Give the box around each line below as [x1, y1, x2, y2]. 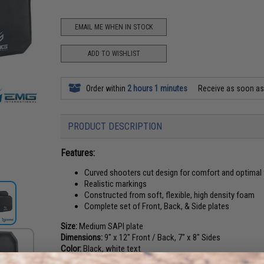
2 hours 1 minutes [127, 84, 188, 93]
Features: [61, 147, 95, 159]
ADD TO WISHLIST [87, 49, 140, 58]
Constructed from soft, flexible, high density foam [84, 190, 255, 200]
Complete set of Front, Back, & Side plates [84, 201, 230, 212]
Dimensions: [61, 232, 103, 243]
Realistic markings [84, 179, 147, 189]
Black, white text [81, 243, 141, 254]
